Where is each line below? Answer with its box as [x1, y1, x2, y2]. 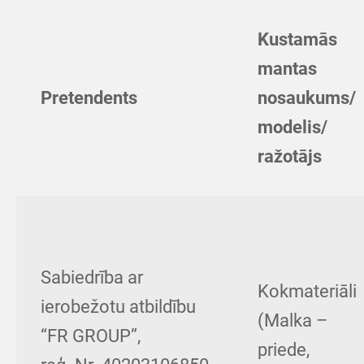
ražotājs [258, 146, 322, 167]
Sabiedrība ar [41, 267, 143, 288]
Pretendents [41, 88, 137, 108]
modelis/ [258, 117, 327, 137]
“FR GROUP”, [41, 326, 141, 346]
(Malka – [258, 310, 327, 331]
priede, [258, 340, 310, 360]
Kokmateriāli [258, 281, 357, 301]
